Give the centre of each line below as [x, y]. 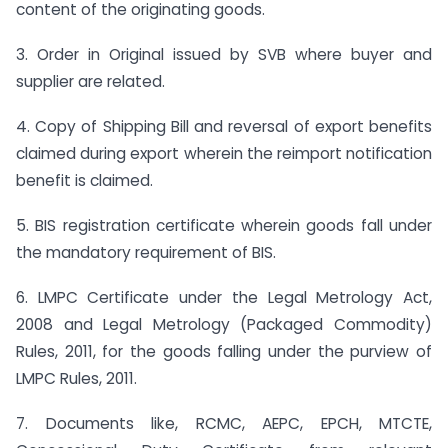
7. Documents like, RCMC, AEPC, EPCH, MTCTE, [224, 423]
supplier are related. [90, 82]
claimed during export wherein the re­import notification [224, 154]
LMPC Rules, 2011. [76, 378]
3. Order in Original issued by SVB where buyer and [224, 55]
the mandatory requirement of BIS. [146, 252]
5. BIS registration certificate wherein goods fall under [224, 225]
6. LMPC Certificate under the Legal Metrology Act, [224, 297]
